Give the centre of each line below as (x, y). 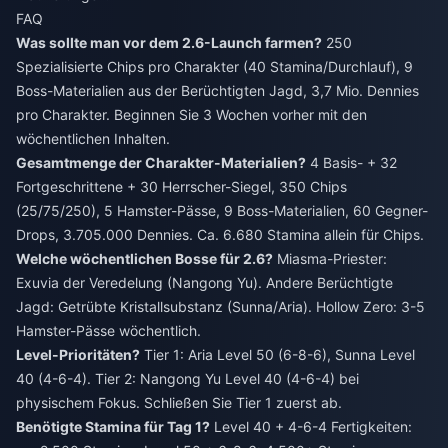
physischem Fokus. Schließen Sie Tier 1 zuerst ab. (179, 403)
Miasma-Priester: (330, 259)
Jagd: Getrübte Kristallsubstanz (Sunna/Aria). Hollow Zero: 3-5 (220, 307)
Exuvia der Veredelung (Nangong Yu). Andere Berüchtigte (204, 283)
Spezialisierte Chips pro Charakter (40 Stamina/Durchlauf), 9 (214, 67)
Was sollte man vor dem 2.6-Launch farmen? (169, 43)
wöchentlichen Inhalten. (93, 139)
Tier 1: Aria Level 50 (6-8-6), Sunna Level (277, 355)
